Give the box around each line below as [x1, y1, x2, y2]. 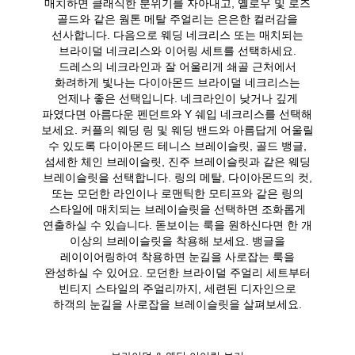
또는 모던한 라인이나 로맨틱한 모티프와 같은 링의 [51, 184, 303, 200]
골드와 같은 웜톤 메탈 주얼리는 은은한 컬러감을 [56, 10, 298, 26]
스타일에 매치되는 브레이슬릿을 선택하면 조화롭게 [48, 200, 306, 216]
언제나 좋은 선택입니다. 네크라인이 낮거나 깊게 [56, 89, 298, 105]
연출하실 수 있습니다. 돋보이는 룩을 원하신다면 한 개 [42, 216, 312, 232]
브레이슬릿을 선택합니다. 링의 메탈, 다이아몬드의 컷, [42, 168, 312, 185]
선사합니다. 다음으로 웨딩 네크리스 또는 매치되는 [51, 25, 303, 42]
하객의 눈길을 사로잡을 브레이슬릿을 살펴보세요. [52, 295, 302, 311]
